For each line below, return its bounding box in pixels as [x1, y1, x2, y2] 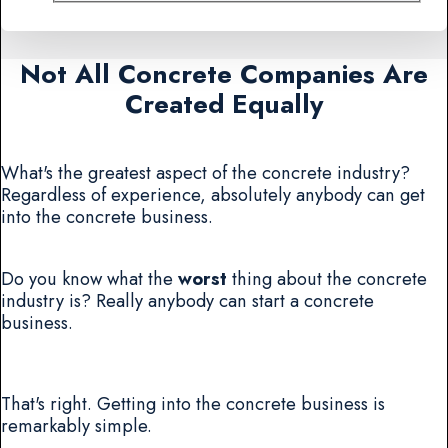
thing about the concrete [227, 265, 427, 293]
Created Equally [125, 84, 323, 123]
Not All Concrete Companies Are [20, 54, 428, 93]
